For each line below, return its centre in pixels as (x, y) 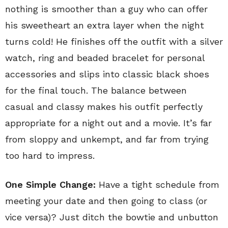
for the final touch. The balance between (96, 90)
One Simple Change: (50, 184)
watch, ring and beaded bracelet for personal (105, 58)
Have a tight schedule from (158, 184)
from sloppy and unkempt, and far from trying (107, 139)
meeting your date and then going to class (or (106, 201)
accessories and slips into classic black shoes (107, 74)
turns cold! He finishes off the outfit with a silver (114, 41)
